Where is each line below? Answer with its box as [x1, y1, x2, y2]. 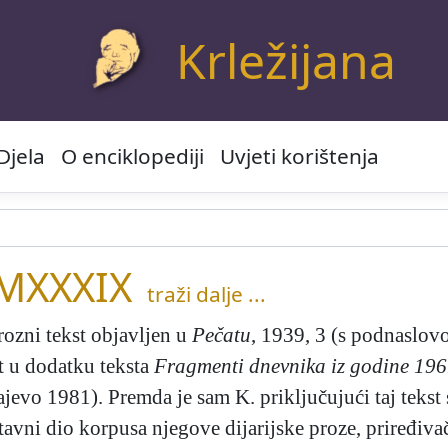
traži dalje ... [147, 280, 266, 309]
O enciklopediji [61, 142, 204, 171]
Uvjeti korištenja [220, 142, 379, 171]
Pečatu [192, 323, 251, 347]
